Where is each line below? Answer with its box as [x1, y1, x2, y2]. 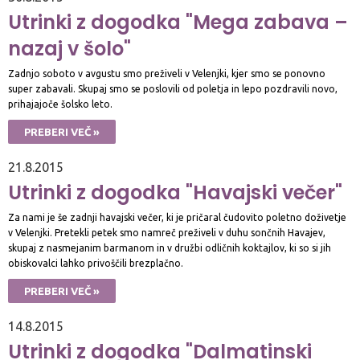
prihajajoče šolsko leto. [8, 99, 112, 109]
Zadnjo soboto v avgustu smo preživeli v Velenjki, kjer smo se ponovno [8, 68, 325, 79]
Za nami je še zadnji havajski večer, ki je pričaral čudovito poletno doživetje [8, 212, 346, 223]
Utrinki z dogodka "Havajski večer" [8, 179, 342, 206]
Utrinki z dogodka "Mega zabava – [8, 9, 348, 35]
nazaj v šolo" [8, 35, 131, 62]
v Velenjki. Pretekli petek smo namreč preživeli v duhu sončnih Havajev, [8, 227, 325, 238]
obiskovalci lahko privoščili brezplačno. [8, 258, 183, 268]
